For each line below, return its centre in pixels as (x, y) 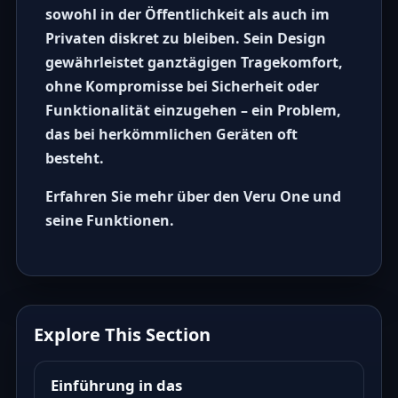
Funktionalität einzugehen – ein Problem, (193, 111)
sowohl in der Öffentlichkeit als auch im (187, 15)
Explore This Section (123, 335)
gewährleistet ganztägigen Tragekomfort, (194, 63)
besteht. (74, 159)
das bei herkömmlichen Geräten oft (171, 135)
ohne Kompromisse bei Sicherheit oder (182, 87)
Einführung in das (116, 386)
